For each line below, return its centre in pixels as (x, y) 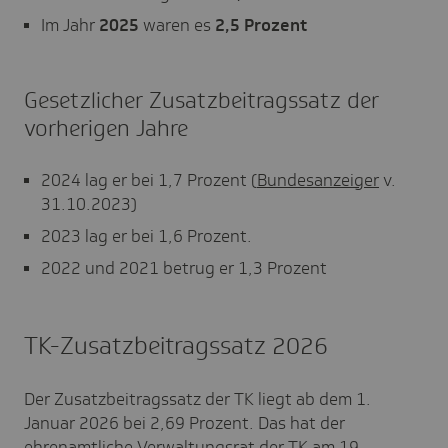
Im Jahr (70, 25)
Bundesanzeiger (318, 180)
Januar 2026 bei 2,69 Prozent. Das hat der (184, 423)
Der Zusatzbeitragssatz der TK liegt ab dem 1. (197, 399)
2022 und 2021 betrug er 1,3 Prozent (184, 268)
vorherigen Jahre (106, 129)
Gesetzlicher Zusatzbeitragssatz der (201, 101)
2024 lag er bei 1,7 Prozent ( (149, 180)
